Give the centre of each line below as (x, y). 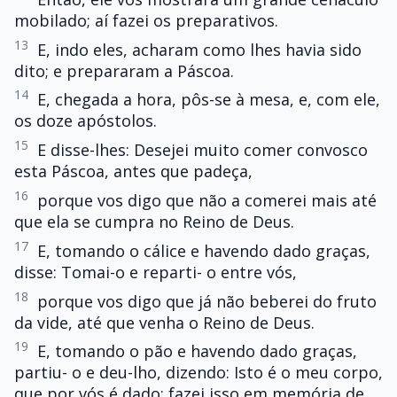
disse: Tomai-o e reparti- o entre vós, (156, 272)
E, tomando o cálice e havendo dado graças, (204, 250)
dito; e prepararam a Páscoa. (124, 70)
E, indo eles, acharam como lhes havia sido (199, 49)
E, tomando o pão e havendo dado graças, (197, 351)
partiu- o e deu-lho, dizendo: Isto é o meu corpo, (198, 373)
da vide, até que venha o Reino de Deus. (164, 322)
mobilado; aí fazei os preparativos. (146, 20)
